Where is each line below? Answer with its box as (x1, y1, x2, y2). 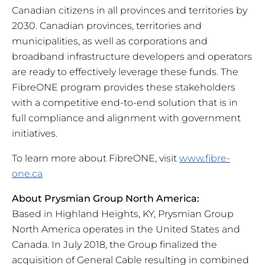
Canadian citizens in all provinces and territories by (12, 5, 247, 17)
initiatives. (12, 128, 57, 140)
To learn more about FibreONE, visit (12, 153, 179, 164)
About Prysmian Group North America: (12, 193, 199, 205)
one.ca (12, 168, 43, 180)
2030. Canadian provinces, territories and (12, 20, 202, 32)
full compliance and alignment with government (12, 112, 241, 124)
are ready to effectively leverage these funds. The (12, 66, 238, 78)
